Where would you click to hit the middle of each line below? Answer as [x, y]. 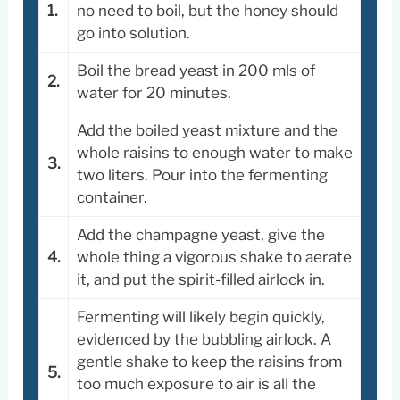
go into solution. [133, 33]
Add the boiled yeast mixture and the [207, 130]
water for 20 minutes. [154, 92]
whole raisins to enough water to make [214, 152]
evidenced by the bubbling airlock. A [204, 339]
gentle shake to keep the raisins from [209, 361]
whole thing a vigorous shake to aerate [214, 257]
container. [112, 197]
